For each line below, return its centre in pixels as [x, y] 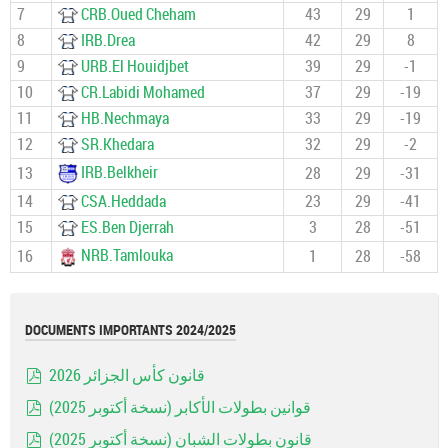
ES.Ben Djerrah [127, 227]
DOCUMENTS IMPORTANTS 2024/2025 [130, 330]
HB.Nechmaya [124, 118]
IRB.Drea [107, 40]
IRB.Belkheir [119, 173]
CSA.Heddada [123, 201]
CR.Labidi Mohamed [142, 92]
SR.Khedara [117, 144]
